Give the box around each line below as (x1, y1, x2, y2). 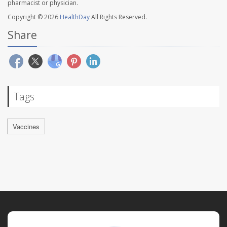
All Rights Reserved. (90, 13, 147, 22)
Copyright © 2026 (8, 13, 60, 22)
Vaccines (13, 122, 40, 132)
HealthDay (60, 13, 90, 22)
